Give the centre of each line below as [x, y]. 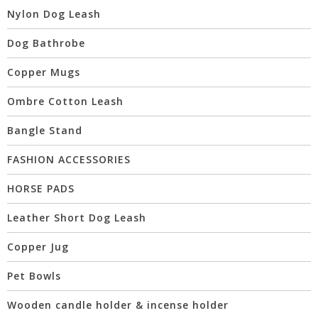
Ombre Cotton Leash [65, 102]
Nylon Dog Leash [54, 14]
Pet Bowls [34, 276]
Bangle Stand [45, 131]
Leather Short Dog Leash [77, 218]
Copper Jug [38, 247]
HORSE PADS [41, 189]
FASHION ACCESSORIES [69, 160]
